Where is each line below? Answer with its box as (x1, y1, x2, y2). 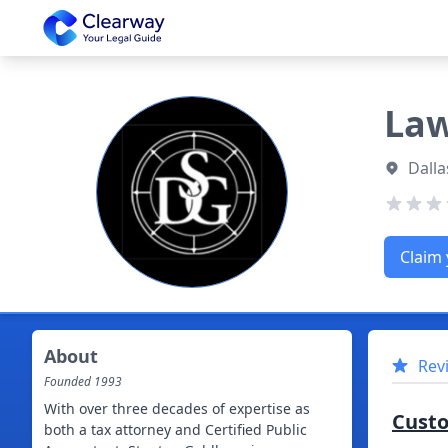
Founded (44, 373, 94, 390)
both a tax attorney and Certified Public (44, 420, 307, 439)
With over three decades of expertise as (44, 399, 310, 418)
